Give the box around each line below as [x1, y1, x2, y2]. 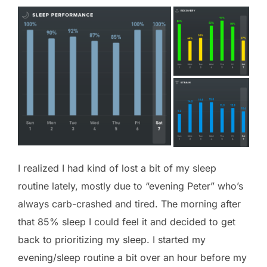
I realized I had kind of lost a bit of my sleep [18, 162, 216, 174]
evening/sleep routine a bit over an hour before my [18, 251, 247, 263]
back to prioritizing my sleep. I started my [18, 233, 206, 246]
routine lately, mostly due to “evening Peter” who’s [18, 179, 243, 192]
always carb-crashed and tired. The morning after [18, 197, 241, 210]
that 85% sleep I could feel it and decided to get [18, 215, 235, 228]
